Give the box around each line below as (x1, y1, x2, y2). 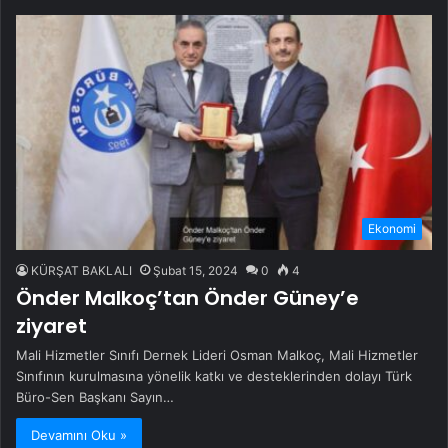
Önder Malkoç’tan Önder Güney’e (16, 284, 359, 313)
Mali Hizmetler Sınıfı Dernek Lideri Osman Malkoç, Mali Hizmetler (16, 347, 418, 364)
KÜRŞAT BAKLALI (31, 263, 132, 279)
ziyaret (16, 312, 87, 341)
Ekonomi (368, 221, 416, 237)
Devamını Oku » (31, 427, 127, 444)
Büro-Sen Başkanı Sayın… (16, 389, 174, 406)
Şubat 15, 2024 (153, 263, 238, 279)
